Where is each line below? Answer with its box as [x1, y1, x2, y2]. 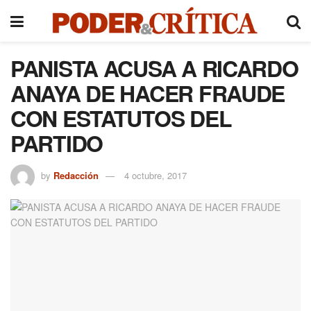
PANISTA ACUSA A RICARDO [10, 52, 299, 84]
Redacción [53, 168, 99, 182]
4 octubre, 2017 [124, 168, 187, 182]
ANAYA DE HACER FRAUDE [10, 77, 285, 109]
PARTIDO [10, 127, 103, 159]
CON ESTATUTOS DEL [10, 102, 232, 134]
